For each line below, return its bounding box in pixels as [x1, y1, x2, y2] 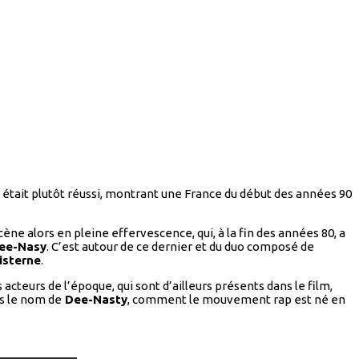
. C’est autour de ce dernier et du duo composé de [46, 240, 314, 254]
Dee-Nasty [62, 292, 127, 307]
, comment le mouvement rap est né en [127, 292, 345, 307]
